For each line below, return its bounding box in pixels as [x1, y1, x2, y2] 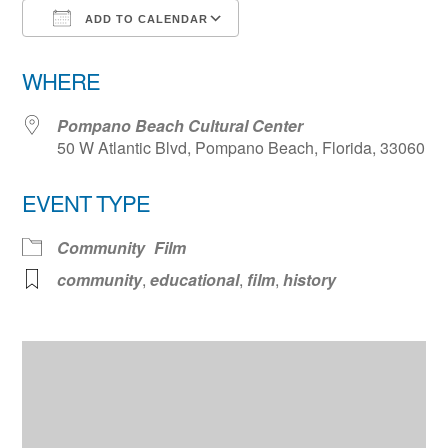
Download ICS [57, 42, 166, 66]
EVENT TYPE [22, 186, 151, 218]
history [283, 267, 337, 291]
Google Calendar [258, 42, 387, 66]
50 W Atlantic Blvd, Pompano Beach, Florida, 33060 [57, 135, 426, 159]
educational [150, 267, 240, 291]
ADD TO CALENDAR [81, 12, 209, 25]
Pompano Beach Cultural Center [57, 113, 304, 137]
